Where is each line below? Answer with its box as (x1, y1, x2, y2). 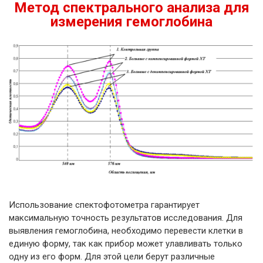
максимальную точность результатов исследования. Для (9, 213, 242, 223)
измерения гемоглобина (50, 14, 213, 31)
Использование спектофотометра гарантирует (9, 200, 200, 210)
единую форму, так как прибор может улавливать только (9, 238, 242, 249)
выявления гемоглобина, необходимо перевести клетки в (9, 225, 243, 236)
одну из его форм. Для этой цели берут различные (9, 251, 215, 262)
